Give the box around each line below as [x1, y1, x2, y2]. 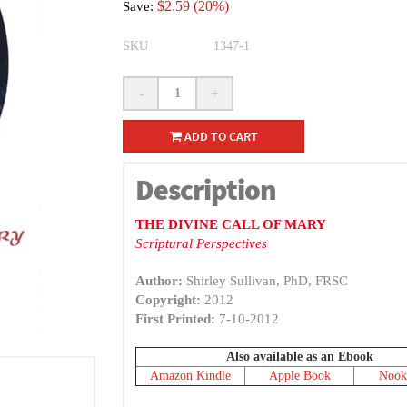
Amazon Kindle [150, 369, 232, 382]
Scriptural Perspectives [135, 236, 268, 251]
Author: [135, 273, 184, 288]
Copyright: [135, 293, 202, 307]
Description [135, 172, 277, 208]
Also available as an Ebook [225, 350, 373, 363]
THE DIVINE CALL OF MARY [135, 217, 327, 232]
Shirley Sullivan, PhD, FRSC [183, 273, 349, 288]
